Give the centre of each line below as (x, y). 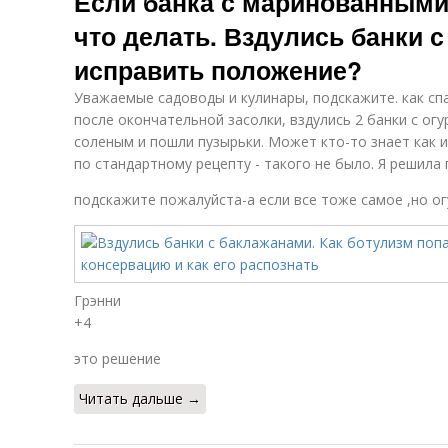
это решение (117, 358)
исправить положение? (218, 70)
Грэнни (97, 300)
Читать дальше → (140, 398)
